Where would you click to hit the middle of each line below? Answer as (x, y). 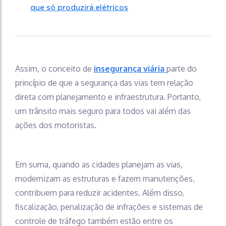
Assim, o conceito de (54, 68)
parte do (182, 68)
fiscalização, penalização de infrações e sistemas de (109, 207)
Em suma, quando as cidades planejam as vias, (99, 164)
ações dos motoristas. (56, 125)
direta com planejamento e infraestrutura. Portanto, (108, 97)
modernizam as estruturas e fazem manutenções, (105, 178)
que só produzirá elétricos (79, 7)
